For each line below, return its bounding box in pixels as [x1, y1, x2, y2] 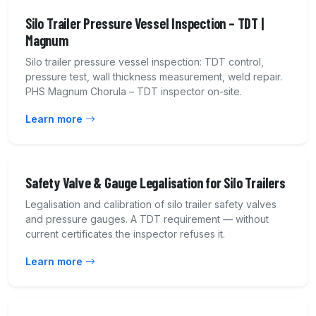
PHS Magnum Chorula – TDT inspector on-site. [25, 85, 242, 98]
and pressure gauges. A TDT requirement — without [25, 213, 269, 226]
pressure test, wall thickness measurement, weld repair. [25, 71, 282, 83]
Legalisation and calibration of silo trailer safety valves [25, 198, 276, 211]
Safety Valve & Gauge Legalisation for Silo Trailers [25, 174, 286, 192]
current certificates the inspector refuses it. [25, 228, 225, 241]
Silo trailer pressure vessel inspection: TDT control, [25, 56, 264, 68]
